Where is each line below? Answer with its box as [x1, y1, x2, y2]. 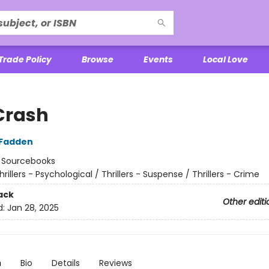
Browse [82, 53, 113, 65]
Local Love [203, 53, 248, 65]
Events [144, 53, 173, 65]
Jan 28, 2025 [7, 202, 59, 214]
